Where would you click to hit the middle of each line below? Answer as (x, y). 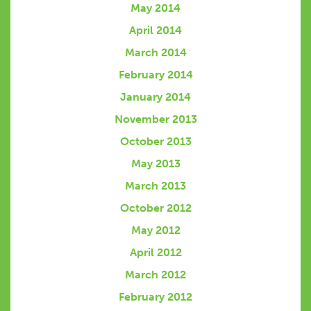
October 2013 (155, 142)
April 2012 (155, 253)
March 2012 (155, 275)
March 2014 (155, 53)
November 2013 (155, 119)
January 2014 (155, 97)
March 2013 (155, 186)
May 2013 (155, 164)
